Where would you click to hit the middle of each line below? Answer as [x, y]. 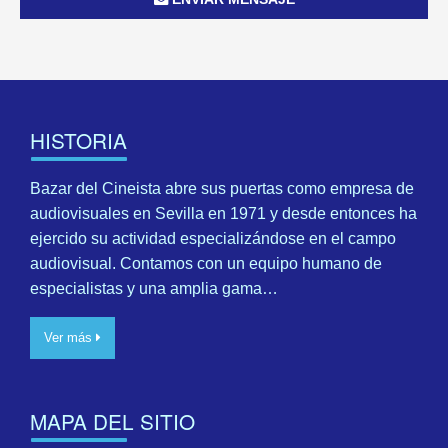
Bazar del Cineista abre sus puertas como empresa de [222, 188]
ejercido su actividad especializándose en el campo [213, 238]
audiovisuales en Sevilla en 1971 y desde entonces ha [223, 213]
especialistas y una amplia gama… [154, 288]
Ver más [70, 337]
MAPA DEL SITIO [112, 420]
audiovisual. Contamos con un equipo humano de [206, 263]
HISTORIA [78, 140]
